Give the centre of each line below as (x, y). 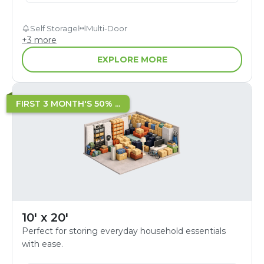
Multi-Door (107, 28)
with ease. (42, 244)
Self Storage (54, 28)
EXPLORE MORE (132, 59)
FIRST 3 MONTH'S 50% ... (68, 103)
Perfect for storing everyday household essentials (124, 231)
